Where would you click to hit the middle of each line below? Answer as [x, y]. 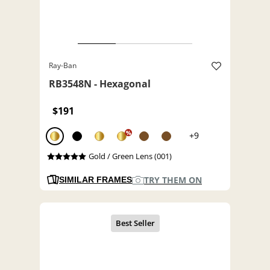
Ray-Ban [63, 66]
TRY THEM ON [173, 180]
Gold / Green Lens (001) [130, 156]
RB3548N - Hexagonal [100, 84]
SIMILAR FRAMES [96, 180]
